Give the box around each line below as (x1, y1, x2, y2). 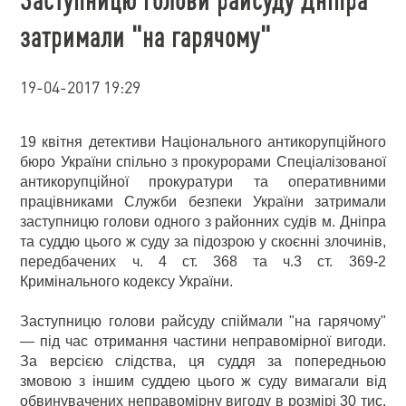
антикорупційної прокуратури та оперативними (20, 174, 386, 189)
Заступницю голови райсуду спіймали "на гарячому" (20, 314, 386, 329)
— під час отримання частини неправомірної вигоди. (20, 333, 386, 349)
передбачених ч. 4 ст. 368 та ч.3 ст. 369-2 (20, 254, 386, 269)
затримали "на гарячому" (20, 17, 272, 54)
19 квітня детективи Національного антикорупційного (20, 134, 386, 150)
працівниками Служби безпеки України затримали (20, 194, 386, 209)
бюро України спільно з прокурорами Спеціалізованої (20, 154, 386, 169)
